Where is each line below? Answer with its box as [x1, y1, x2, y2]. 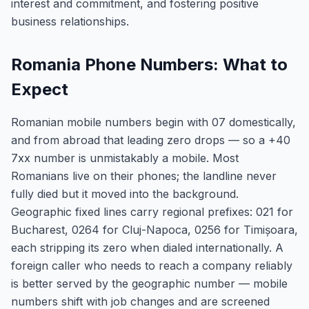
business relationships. [11, 14, 129, 28]
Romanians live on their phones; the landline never [11, 169, 277, 183]
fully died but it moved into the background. [11, 187, 239, 201]
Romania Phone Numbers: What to [11, 54, 288, 74]
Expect [11, 79, 68, 99]
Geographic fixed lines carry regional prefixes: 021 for [11, 205, 293, 219]
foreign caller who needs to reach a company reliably [11, 259, 292, 272]
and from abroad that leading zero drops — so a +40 [11, 133, 290, 147]
